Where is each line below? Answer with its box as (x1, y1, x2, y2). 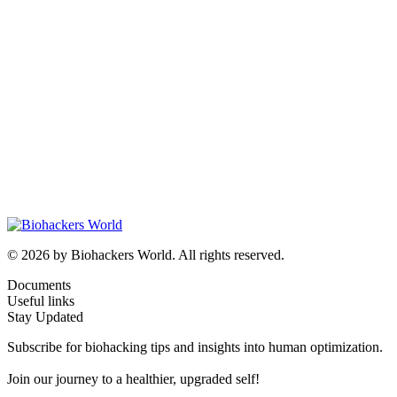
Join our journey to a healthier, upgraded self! (7, 371, 260, 387)
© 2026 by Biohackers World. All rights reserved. (7, 247, 284, 263)
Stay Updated (7, 309, 83, 325)
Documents (7, 277, 71, 293)
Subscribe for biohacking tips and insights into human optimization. (7, 339, 383, 355)
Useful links (7, 293, 74, 309)
